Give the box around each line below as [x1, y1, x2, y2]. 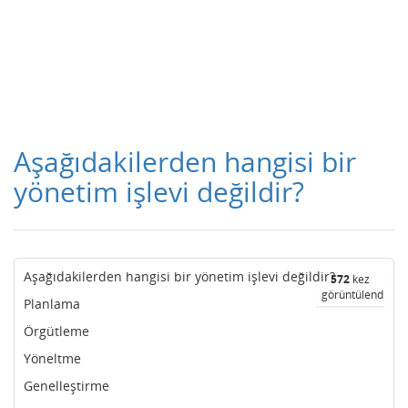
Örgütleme [24, 322, 89, 340]
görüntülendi [321, 287, 386, 302]
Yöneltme [24, 350, 81, 367]
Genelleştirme [24, 377, 109, 394]
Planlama [24, 295, 80, 312]
